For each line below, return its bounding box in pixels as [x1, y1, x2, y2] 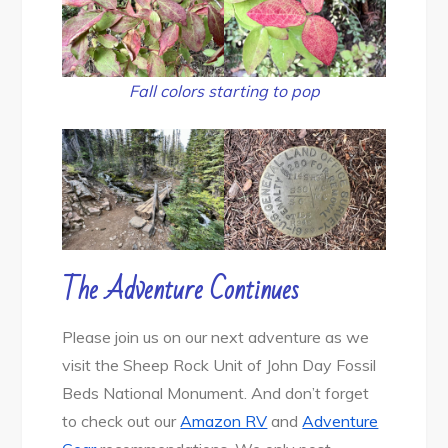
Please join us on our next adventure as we [62, 327, 370, 348]
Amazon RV [180, 411, 268, 432]
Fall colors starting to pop [128, 80, 320, 101]
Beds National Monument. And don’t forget [62, 383, 370, 404]
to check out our [62, 411, 181, 432]
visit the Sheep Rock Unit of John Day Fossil [62, 355, 377, 376]
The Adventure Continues [62, 265, 300, 317]
